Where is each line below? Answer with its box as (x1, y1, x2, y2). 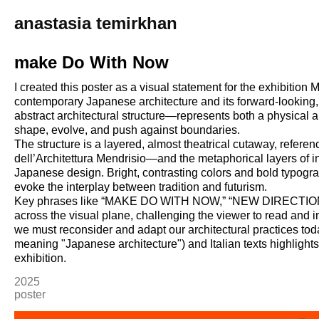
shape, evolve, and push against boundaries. (14, 124, 241, 136)
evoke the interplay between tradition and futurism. (14, 181, 268, 193)
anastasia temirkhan (14, 14, 177, 33)
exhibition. (14, 252, 67, 264)
